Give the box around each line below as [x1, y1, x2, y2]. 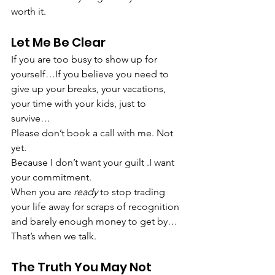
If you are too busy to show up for [11, 53, 160, 65]
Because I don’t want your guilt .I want [11, 156, 177, 168]
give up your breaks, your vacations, [11, 82, 168, 95]
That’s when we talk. [11, 230, 96, 242]
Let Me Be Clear [11, 33, 106, 51]
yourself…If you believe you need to [11, 68, 171, 80]
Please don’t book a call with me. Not [11, 126, 176, 139]
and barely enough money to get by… [11, 215, 177, 227]
